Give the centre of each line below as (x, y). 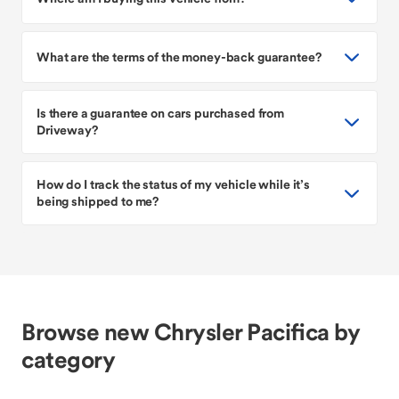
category (68, 359)
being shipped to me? (98, 201)
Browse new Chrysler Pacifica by (190, 332)
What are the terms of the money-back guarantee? (179, 57)
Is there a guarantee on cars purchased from (160, 113)
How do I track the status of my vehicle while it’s (173, 184)
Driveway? (67, 130)
